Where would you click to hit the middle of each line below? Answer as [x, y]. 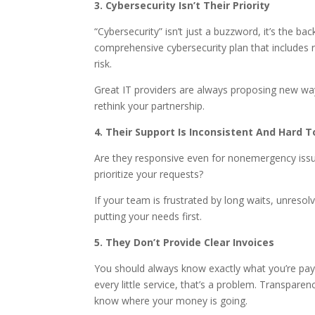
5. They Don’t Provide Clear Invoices [185, 242]
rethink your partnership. [150, 106]
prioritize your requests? [149, 174]
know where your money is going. [171, 301]
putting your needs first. [148, 216]
